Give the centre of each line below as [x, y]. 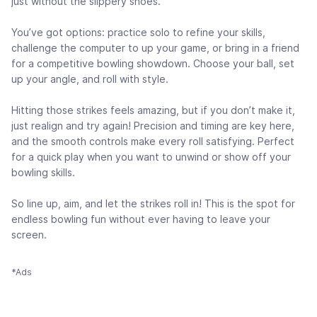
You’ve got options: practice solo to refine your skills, [138, 33]
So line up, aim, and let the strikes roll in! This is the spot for [153, 204]
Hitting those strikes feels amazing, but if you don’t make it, [153, 110]
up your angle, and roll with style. [90, 79]
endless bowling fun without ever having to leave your [141, 219]
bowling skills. [43, 173]
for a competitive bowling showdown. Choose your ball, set [153, 64]
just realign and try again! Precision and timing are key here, [153, 126]
